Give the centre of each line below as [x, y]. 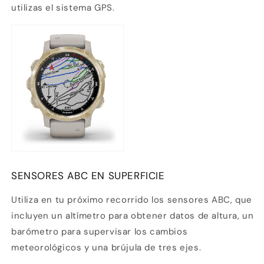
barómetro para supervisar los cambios [100, 232]
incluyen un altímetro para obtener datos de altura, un [133, 216]
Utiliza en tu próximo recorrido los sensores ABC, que [132, 200]
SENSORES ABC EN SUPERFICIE [88, 176]
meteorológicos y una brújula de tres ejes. [106, 248]
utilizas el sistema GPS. [63, 8]
